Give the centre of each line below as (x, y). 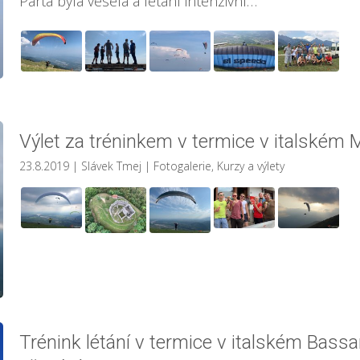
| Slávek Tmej (107, 166)
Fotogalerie (182, 166)
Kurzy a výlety (251, 166)
